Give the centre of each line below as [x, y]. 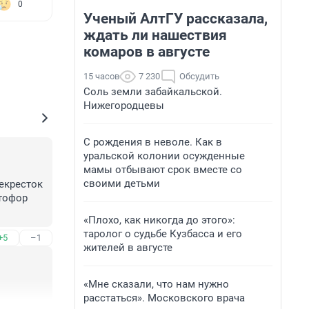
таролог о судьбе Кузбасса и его [163, 234]
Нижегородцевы [124, 106]
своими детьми [122, 183]
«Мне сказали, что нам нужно [156, 284]
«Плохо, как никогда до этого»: [159, 220]
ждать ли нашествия [155, 35]
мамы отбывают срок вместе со [163, 170]
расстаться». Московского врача [164, 298]
